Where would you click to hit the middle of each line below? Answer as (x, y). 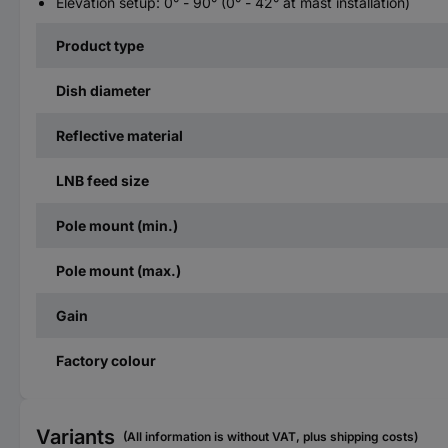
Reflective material (119, 135)
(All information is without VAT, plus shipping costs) (270, 436)
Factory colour (106, 360)
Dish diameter (103, 90)
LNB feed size (102, 180)
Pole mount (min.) (117, 225)
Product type (100, 45)
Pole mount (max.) (118, 270)
